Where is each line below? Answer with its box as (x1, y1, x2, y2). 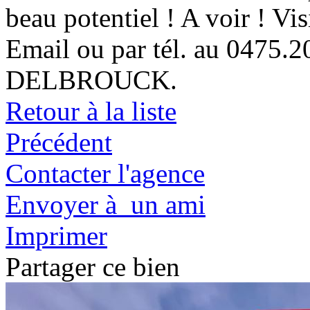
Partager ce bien (6, 251, 180, 282)
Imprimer (6, 220, 107, 250)
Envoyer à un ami (6, 189, 206, 219)
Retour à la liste (6, 95, 176, 126)
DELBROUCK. (6, 64, 177, 95)
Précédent (6, 127, 112, 157)
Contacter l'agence (6, 158, 205, 188)
